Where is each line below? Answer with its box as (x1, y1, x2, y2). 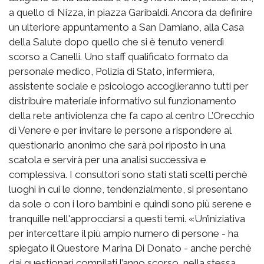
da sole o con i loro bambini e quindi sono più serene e (9, 198, 252, 210)
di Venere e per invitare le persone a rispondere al (9, 124, 231, 137)
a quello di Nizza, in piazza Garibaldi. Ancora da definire (9, 6, 253, 19)
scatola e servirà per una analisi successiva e (9, 154, 206, 166)
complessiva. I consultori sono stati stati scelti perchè (9, 169, 247, 181)
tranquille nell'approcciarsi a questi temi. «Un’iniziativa (9, 213, 245, 225)
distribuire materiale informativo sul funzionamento (9, 95, 236, 107)
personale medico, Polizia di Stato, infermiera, (9, 65, 214, 78)
